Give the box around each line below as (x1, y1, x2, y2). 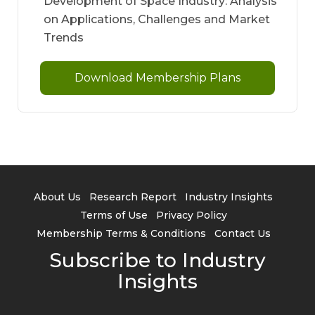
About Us (34, 191, 81, 204)
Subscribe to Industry (49, 248, 266, 273)
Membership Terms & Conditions (36, 227, 206, 240)
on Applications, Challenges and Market (44, 13, 270, 27)
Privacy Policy (155, 209, 227, 222)
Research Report (89, 191, 176, 204)
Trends (44, 31, 84, 45)
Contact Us (214, 227, 271, 240)
